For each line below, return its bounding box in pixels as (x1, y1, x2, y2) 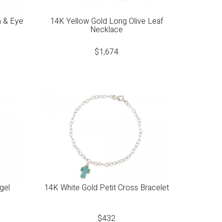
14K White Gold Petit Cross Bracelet (44, 182, 169, 194)
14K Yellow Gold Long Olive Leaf (50, 15, 163, 27)
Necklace (90, 23, 123, 36)
